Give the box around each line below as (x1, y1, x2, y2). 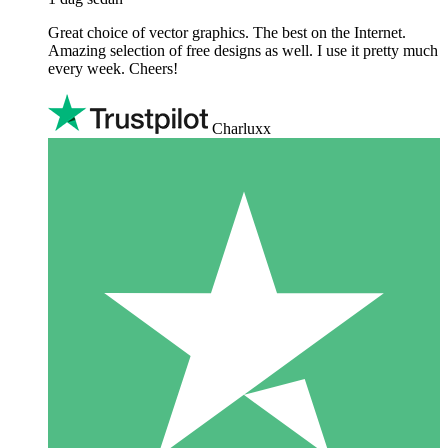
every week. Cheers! (48, 59, 178, 77)
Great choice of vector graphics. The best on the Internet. (48, 23, 406, 41)
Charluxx (212, 119, 271, 137)
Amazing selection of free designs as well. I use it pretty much (48, 41, 438, 59)
